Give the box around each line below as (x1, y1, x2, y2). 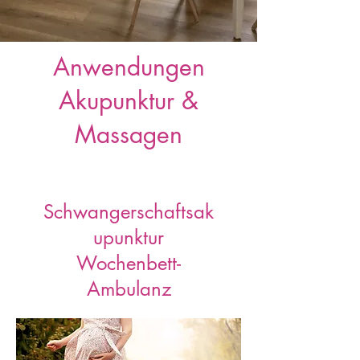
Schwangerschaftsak (43, 199, 214, 224)
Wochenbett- (76, 251, 181, 276)
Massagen (75, 118, 182, 150)
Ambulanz (86, 276, 171, 301)
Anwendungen (52, 51, 205, 83)
